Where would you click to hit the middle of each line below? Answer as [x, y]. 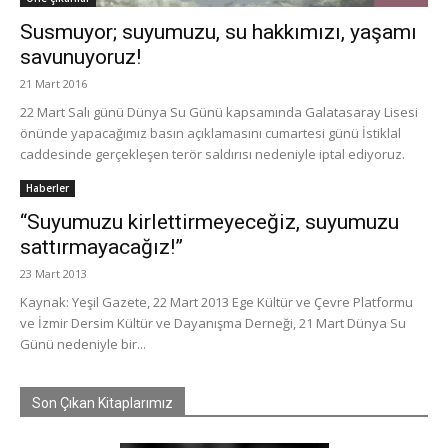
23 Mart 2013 [53, 273]
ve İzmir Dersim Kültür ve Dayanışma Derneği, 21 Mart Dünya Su [213, 323]
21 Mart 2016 [53, 83]
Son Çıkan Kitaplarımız [102, 403]
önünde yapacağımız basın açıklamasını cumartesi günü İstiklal [210, 133]
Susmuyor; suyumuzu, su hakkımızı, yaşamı [218, 32]
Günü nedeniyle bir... [83, 344]
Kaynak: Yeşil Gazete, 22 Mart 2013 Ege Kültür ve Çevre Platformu [216, 302]
